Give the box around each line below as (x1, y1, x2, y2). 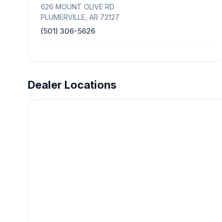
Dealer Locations (28, 78, 116, 91)
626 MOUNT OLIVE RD (41, 2, 114, 11)
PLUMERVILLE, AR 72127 (41, 13, 119, 21)
